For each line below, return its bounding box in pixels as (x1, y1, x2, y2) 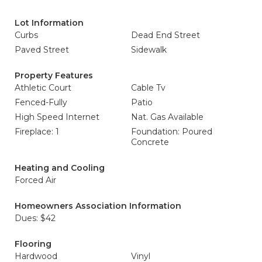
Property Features (15, 70, 93, 81)
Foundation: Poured (131, 126, 212, 137)
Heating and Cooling (15, 163, 105, 173)
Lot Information (15, 18, 84, 28)
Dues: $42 (15, 213, 56, 223)
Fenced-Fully (15, 97, 67, 108)
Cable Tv (131, 82, 166, 93)
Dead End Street (131, 30, 200, 40)
